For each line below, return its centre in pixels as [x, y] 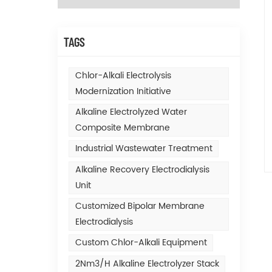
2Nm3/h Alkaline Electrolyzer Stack [147, 263]
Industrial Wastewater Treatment [144, 149]
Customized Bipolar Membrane [140, 206]
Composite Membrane [122, 128]
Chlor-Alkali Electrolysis [123, 75]
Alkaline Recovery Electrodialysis [142, 169]
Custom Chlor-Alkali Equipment [141, 243]
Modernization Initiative [123, 91]
